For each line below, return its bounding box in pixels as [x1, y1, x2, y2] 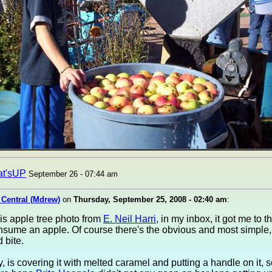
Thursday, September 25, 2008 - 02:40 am [73, 195, 227, 204]
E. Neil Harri [103, 214, 156, 224]
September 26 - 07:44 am [29, 169, 118, 178]
